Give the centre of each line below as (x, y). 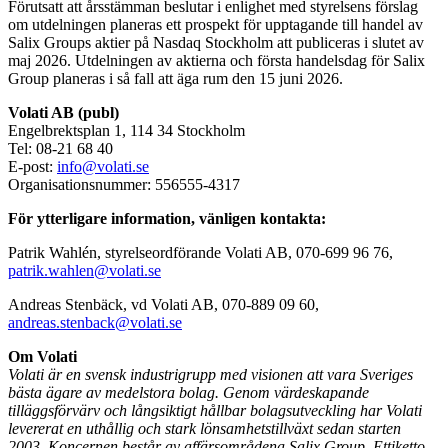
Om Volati (42, 356)
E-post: (32, 166)
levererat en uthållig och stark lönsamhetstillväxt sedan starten (204, 428)
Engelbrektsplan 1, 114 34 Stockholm (126, 130)
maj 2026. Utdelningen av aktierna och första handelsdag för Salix (216, 60)
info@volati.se (103, 166)
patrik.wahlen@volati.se (84, 270)
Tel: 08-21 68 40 (60, 148)
